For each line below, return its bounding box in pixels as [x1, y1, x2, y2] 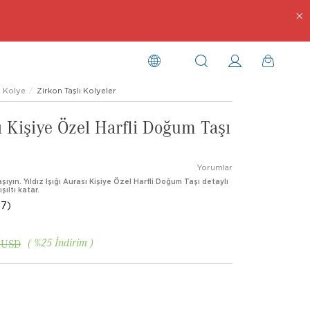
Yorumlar [197, 163, 232, 172]
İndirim [52, 235, 90, 248]
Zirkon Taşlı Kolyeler [37, 86, 116, 95]
